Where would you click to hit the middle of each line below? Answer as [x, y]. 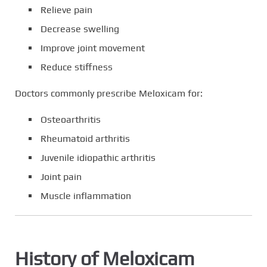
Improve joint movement [93, 48]
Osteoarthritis [71, 120]
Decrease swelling [80, 29]
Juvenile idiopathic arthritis [98, 158]
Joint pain [61, 177]
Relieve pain [66, 10]
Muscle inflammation [86, 196]
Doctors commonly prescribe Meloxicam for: [109, 94]
